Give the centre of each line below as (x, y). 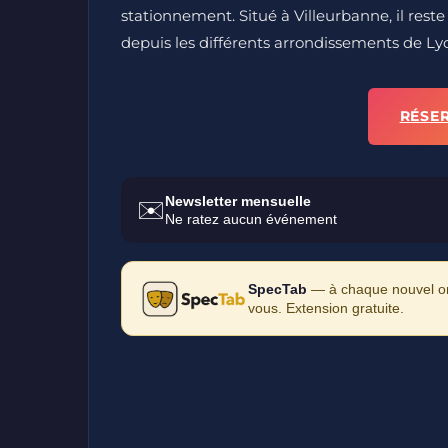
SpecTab (277, 288)
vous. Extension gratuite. (325, 307)
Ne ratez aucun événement (251, 219)
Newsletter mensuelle (238, 201)
